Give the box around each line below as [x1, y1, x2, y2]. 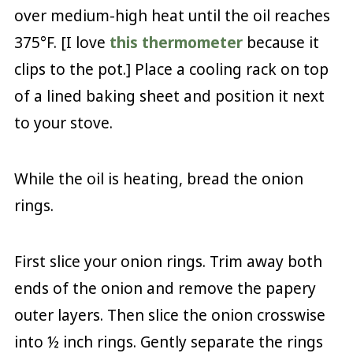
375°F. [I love [13, 32, 110, 53]
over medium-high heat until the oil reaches [13, 5, 330, 26]
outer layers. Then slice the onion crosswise [13, 304, 325, 325]
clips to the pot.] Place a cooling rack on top [13, 58, 329, 80]
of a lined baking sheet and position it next [13, 85, 325, 106]
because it [242, 32, 319, 53]
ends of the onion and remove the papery [13, 277, 316, 299]
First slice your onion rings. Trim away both [13, 251, 322, 272]
